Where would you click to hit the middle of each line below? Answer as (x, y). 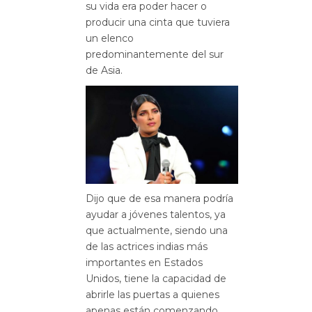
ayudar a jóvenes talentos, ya (156, 215)
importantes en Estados (144, 263)
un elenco (110, 38)
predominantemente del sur (155, 54)
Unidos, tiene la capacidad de (156, 279)
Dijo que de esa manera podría (159, 199)
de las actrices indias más (147, 247)
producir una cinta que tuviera (158, 22)
